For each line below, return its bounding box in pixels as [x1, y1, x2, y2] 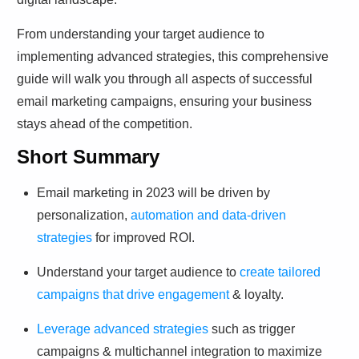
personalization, [37, 208, 131, 223]
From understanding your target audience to [17, 27, 264, 42]
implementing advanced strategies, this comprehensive [17, 50, 329, 64]
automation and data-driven [131, 208, 286, 223]
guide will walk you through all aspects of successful [17, 72, 313, 87]
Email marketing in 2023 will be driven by [37, 186, 270, 200]
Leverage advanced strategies [37, 322, 208, 337]
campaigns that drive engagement [37, 288, 229, 302]
